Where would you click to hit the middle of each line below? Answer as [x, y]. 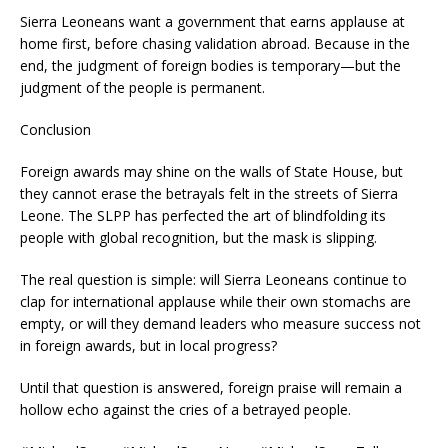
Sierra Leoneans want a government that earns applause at [212, 21]
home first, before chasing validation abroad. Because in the [215, 43]
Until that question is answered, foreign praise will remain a [211, 387]
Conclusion [55, 129]
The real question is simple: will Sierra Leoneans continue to [213, 279]
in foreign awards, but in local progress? [148, 345]
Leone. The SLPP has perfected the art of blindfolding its [203, 215]
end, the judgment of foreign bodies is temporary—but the [210, 65]
